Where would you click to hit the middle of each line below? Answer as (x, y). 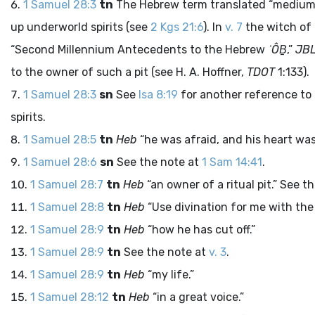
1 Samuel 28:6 (60, 162)
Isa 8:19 (158, 95)
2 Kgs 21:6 (177, 27)
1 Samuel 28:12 (70, 297)
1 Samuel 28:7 (67, 185)
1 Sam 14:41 (232, 162)
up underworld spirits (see (81, 27)
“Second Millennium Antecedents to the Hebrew (139, 50)
